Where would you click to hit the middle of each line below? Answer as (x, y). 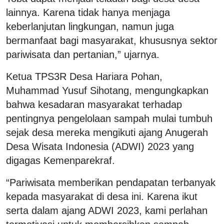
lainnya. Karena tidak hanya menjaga (88, 12)
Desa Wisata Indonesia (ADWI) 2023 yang (100, 146)
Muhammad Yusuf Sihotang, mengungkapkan (107, 90)
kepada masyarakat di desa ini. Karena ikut (102, 196)
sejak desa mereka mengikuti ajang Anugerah (107, 132)
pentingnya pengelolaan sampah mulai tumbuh (109, 118)
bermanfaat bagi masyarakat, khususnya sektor (112, 40)
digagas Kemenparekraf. (60, 160)
